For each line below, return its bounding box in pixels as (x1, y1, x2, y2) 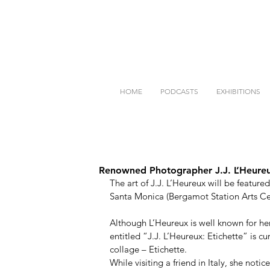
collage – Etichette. (110, 243, 192, 255)
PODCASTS (160, 87, 198, 96)
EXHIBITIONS (216, 87, 260, 96)
